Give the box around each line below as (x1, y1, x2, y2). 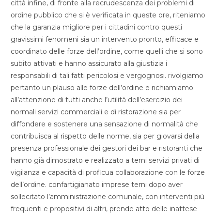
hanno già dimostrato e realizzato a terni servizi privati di (11, 156, 200, 165)
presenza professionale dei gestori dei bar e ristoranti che (11, 144, 203, 153)
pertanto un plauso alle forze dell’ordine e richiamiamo (11, 83, 194, 92)
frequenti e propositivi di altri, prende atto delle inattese (11, 204, 198, 213)
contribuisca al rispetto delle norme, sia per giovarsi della (11, 132, 200, 140)
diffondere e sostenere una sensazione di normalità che (11, 120, 199, 128)
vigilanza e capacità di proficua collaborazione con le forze (11, 168, 205, 177)
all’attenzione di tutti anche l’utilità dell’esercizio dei (11, 95, 183, 104)
